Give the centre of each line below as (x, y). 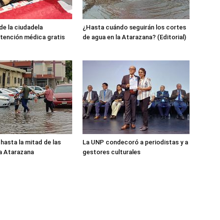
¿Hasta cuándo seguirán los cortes (134, 27)
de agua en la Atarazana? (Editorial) (134, 37)
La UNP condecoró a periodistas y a (135, 142)
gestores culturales (111, 152)
